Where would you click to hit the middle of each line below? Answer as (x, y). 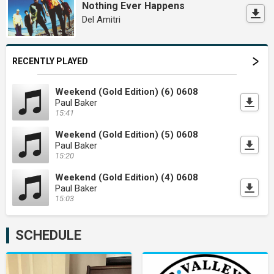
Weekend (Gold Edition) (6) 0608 (127, 92)
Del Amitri (102, 19)
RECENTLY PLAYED (50, 61)
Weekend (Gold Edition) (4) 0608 (127, 178)
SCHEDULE (48, 235)
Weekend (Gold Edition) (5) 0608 (127, 135)
